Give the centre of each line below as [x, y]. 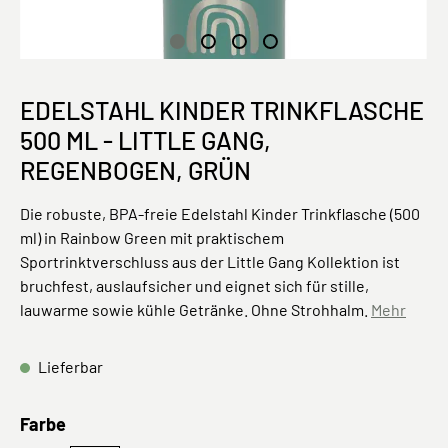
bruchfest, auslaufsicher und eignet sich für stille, [194, 285]
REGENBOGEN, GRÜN [135, 170]
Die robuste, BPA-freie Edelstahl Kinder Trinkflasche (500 [220, 213]
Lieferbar [69, 366]
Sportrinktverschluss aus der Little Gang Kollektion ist [210, 261]
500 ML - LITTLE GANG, [145, 140]
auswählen [110, 423]
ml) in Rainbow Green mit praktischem [152, 237]
